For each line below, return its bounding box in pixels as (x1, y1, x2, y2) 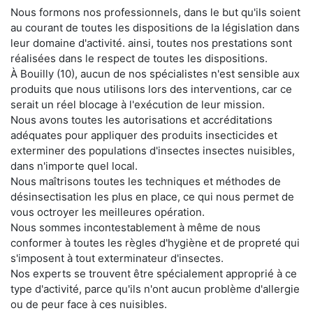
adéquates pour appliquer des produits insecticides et (10, 128, 277, 142)
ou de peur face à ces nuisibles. (10, 297, 167, 311)
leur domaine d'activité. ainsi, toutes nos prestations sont (10, 36, 292, 50)
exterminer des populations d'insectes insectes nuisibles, (10, 143, 295, 157)
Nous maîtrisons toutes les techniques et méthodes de (10, 174, 281, 188)
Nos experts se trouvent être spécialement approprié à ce (10, 266, 297, 280)
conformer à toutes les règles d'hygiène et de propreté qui (10, 235, 300, 249)
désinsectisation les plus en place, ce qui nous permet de (10, 189, 294, 203)
